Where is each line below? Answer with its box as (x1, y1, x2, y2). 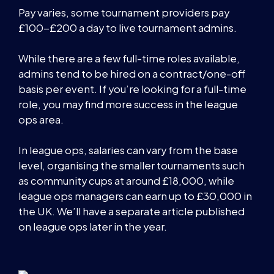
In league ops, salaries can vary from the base (18, 144, 238, 157)
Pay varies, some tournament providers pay (18, 6, 229, 19)
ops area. (18, 113, 64, 126)
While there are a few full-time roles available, (18, 51, 240, 65)
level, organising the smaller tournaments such (18, 159, 245, 172)
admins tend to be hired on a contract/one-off (18, 67, 245, 80)
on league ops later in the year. (18, 220, 167, 234)
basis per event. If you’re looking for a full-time (18, 82, 246, 95)
